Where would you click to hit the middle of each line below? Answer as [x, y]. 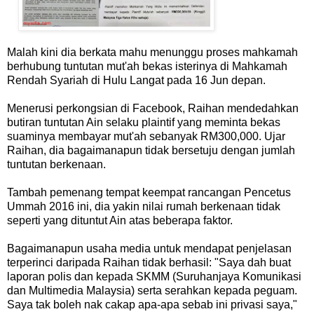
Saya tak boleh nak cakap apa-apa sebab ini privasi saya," [152, 304]
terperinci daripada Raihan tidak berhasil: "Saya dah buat [149, 262]
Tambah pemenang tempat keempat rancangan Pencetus [149, 192]
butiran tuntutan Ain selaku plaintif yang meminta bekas [144, 122]
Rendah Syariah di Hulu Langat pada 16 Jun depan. [136, 80]
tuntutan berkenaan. [56, 164]
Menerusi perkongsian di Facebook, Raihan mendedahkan [153, 108]
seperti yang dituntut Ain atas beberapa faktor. [120, 220]
